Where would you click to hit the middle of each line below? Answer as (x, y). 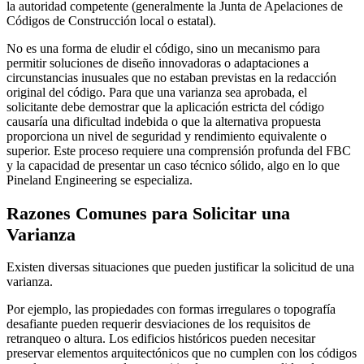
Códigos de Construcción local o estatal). (111, 21)
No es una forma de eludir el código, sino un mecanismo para (163, 49)
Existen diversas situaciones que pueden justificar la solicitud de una (180, 267)
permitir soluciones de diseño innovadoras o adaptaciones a (158, 63)
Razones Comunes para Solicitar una (148, 213)
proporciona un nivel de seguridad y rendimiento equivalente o (167, 136)
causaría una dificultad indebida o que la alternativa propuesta (164, 122)
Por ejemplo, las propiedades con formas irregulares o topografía (171, 310)
